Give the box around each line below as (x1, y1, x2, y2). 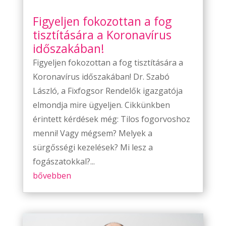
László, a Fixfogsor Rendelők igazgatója (32, 85, 183, 97)
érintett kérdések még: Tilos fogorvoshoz (32, 114, 190, 125)
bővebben (32, 170, 71, 182)
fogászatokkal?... (32, 156, 95, 167)
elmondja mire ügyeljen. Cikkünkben (32, 99, 170, 111)
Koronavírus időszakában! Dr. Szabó (32, 71, 169, 83)
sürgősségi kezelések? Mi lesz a (32, 142, 153, 153)
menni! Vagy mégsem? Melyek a (32, 128, 152, 139)
